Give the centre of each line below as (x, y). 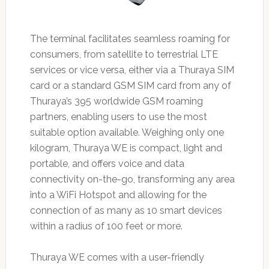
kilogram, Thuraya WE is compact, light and (126, 148)
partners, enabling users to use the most (118, 116)
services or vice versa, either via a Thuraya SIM (132, 70)
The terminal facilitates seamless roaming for (130, 38)
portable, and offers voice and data (107, 163)
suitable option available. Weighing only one (127, 132)
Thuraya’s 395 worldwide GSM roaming (116, 101)
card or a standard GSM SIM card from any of (130, 85)
